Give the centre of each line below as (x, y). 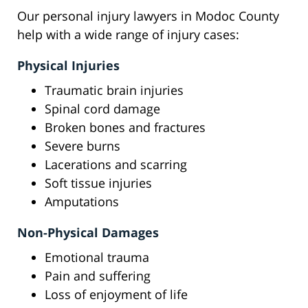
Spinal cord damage (102, 109)
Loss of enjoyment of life (116, 295)
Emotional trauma (97, 257)
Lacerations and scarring (116, 165)
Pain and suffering (98, 276)
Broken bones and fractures (125, 128)
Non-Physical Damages (88, 233)
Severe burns (82, 146)
